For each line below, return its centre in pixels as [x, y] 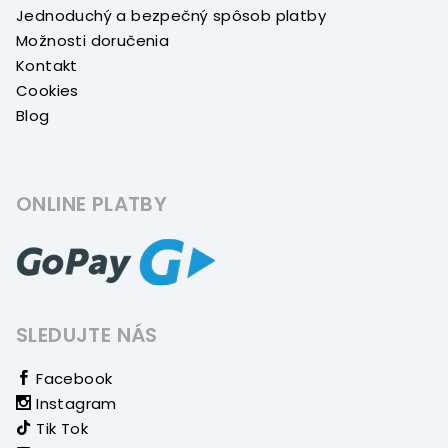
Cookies [47, 91]
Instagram [74, 404]
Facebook [72, 379]
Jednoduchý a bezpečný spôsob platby [171, 16]
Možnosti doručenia [93, 41]
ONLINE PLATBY [92, 204]
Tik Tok [60, 429]
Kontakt [47, 66]
